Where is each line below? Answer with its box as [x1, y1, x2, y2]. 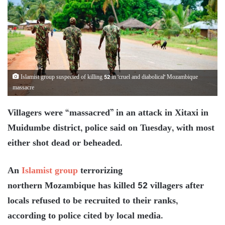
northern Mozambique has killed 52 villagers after [8, 178, 204, 194]
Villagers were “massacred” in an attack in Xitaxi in [8, 105, 208, 121]
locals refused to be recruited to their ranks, [8, 193, 178, 209]
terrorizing [78, 163, 123, 179]
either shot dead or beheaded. [8, 136, 123, 151]
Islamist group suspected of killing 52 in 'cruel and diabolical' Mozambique [19, 72, 198, 82]
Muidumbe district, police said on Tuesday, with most [8, 121, 214, 136]
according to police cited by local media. [8, 208, 163, 224]
